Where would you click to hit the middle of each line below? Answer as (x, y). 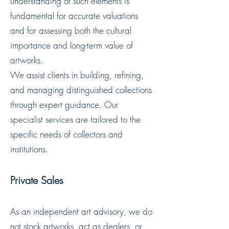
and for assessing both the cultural (71, 30)
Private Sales (37, 180)
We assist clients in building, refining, (77, 75)
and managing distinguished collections (81, 90)
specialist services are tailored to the (75, 119)
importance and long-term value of (72, 45)
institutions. (29, 149)
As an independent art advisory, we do (81, 211)
